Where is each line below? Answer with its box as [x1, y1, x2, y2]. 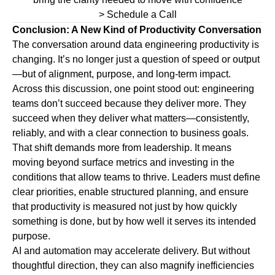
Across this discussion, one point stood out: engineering [12, 83, 254, 95]
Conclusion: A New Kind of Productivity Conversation [12, 25, 261, 36]
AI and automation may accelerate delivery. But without [12, 246, 250, 257]
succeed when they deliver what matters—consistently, [12, 113, 249, 124]
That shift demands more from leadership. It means [12, 142, 231, 153]
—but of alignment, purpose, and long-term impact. [12, 69, 231, 80]
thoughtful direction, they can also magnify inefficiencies [12, 260, 254, 271]
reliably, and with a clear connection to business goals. [12, 128, 249, 139]
